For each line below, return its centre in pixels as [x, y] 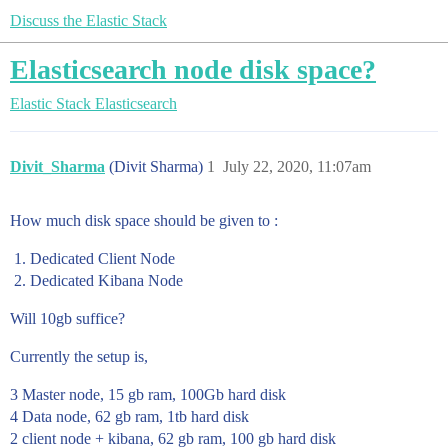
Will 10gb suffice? [67, 318]
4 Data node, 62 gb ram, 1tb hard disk [129, 416]
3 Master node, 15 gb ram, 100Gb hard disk [148, 394]
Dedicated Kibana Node [106, 280]
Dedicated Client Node [102, 258]
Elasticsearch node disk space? [193, 69]
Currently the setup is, [79, 356]
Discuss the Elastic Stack [88, 20]
